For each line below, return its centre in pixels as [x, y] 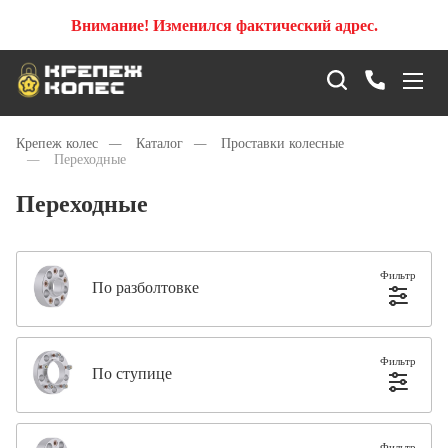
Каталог [159, 143]
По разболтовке [145, 287]
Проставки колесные [282, 143]
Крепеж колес [57, 143]
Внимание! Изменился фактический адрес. [224, 25]
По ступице [132, 373]
